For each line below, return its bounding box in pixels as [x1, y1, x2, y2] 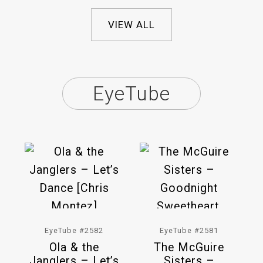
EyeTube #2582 [45, 225, 103, 235]
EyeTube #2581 [160, 225, 218, 235]
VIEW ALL [108, 18, 155, 31]
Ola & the [49, 240, 99, 254]
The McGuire [154, 240, 224, 254]
